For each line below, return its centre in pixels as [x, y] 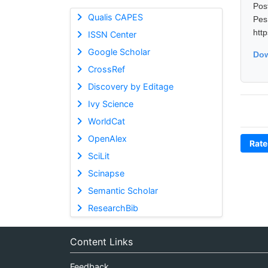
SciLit [98, 156]
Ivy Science [110, 103]
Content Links [101, 241]
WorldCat [106, 121]
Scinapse [106, 173]
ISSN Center [112, 34]
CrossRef [106, 69]
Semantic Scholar [123, 190]
